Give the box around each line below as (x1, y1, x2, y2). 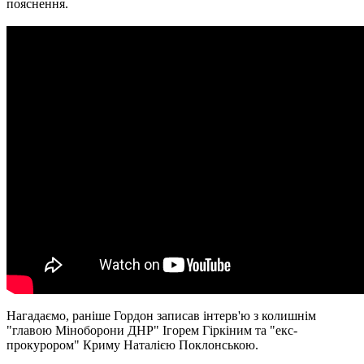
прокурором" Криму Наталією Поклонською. (6, 337, 258, 352)
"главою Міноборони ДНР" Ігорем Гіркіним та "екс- (6, 323, 297, 337)
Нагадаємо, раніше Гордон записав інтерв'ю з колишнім (6, 308, 316, 323)
